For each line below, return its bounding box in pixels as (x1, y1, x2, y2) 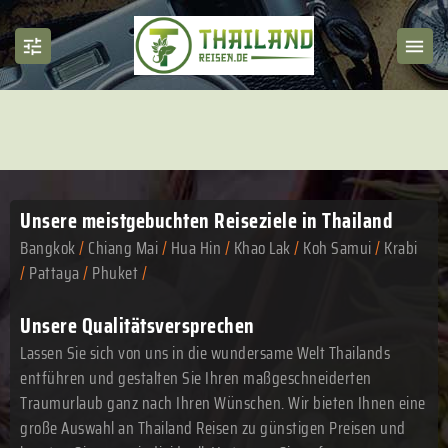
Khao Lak (233, 235, 291, 261)
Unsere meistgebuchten (20, 204, 214, 237)
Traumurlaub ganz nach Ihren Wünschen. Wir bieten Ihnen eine (20, 389, 426, 416)
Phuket (92, 260, 138, 286)
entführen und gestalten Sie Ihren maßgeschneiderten (20, 364, 372, 391)
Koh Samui (303, 235, 372, 261)
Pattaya (29, 260, 80, 286)
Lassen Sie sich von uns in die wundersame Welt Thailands (20, 339, 390, 366)
